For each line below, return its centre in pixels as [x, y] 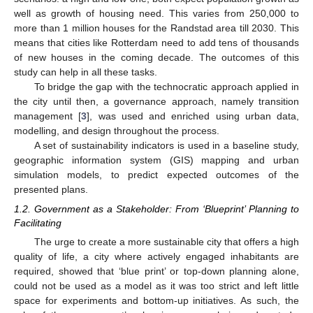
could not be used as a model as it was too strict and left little [156, 286]
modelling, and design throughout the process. [117, 131]
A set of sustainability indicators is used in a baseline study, [166, 145]
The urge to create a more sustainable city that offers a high [166, 242]
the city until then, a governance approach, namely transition [156, 101]
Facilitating [38, 223]
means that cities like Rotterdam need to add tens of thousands [156, 43]
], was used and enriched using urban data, [193, 116]
